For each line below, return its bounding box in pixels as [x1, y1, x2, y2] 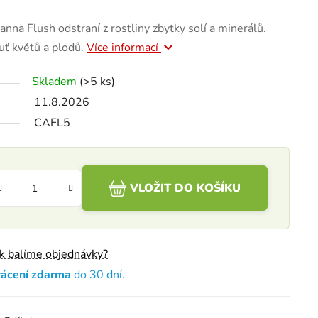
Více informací [87, 39, 161, 55]
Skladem [32, 73, 79, 89]
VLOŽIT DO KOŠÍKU [130, 180, 241, 196]
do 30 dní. [71, 266, 125, 283]
